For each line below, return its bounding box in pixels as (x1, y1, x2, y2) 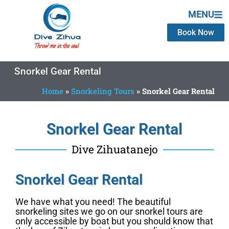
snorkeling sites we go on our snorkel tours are (15, 207, 203, 217)
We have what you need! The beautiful (15, 197, 171, 207)
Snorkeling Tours (71, 86, 135, 96)
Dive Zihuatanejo (71, 142, 158, 156)
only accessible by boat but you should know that (15, 216, 213, 226)
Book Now (177, 27, 215, 37)
